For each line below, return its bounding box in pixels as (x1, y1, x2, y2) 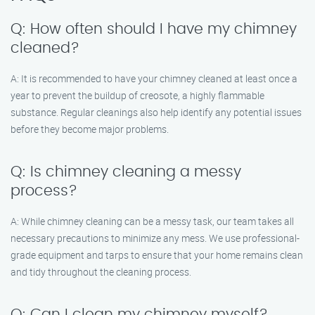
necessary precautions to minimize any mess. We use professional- (11, 231, 300, 245)
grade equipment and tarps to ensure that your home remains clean (11, 248, 303, 262)
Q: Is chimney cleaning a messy (11, 165, 241, 179)
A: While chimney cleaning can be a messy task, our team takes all (11, 214, 294, 228)
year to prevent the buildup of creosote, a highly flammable (11, 89, 264, 102)
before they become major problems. (11, 122, 169, 136)
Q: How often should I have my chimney (11, 22, 297, 37)
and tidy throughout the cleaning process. (11, 265, 191, 278)
